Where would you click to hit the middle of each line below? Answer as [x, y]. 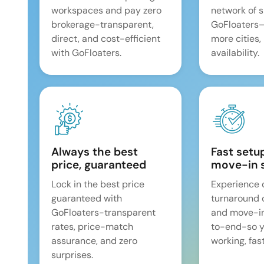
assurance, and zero [94, 240]
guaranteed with [87, 198]
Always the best [95, 151]
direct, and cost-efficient [106, 38]
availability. [235, 52]
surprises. [72, 255]
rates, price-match [92, 226]
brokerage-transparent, [103, 24]
